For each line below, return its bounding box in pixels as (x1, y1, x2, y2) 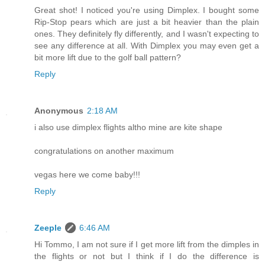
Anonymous (34, 106, 83, 116)
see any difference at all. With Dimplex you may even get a (34, 41, 259, 51)
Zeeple (34, 223, 62, 233)
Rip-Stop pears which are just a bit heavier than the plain (34, 17, 259, 27)
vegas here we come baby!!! (34, 170, 140, 180)
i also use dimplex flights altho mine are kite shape (34, 122, 222, 132)
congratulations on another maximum (34, 146, 174, 156)
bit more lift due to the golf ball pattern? (34, 53, 181, 63)
